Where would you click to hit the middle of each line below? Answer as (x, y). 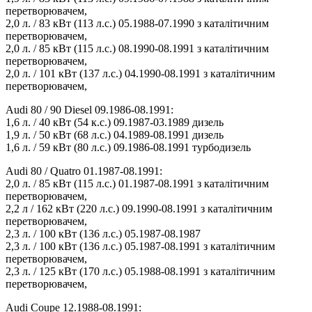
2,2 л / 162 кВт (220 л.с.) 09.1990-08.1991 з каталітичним (139, 209)
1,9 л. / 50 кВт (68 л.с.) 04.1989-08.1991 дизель (115, 135)
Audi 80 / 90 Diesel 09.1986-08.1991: (89, 110)
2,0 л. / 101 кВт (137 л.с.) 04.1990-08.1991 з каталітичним (140, 74)
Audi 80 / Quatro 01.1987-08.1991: (84, 171)
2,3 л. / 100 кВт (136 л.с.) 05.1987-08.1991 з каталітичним (140, 247)
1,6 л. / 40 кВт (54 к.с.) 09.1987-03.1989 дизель (115, 123)
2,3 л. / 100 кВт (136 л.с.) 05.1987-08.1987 (103, 234)
